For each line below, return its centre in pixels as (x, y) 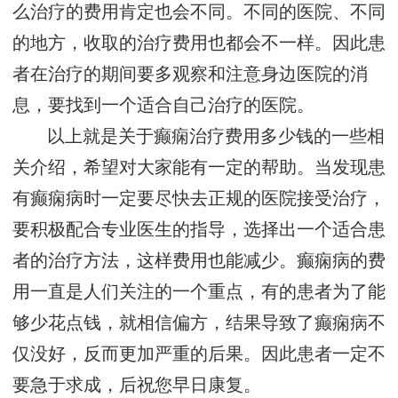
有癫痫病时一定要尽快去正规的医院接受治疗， (199, 199)
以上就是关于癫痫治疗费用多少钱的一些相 (216, 137)
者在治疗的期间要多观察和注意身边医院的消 (190, 75)
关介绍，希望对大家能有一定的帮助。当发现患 (199, 168)
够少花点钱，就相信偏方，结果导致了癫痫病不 (199, 323)
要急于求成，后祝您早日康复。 (137, 386)
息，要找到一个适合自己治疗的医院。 (163, 106)
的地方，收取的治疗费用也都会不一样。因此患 (199, 44)
